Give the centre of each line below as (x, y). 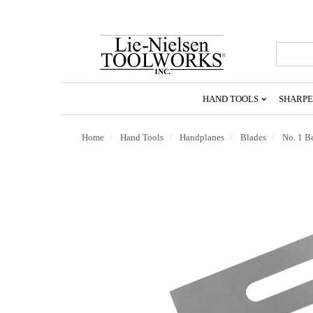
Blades (253, 137)
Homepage (246, 65)
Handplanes (202, 137)
